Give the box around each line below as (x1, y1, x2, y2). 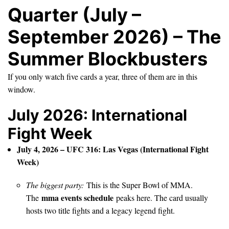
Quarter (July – (8, 3, 141, 26)
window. (8, 83, 35, 95)
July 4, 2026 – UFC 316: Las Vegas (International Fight (17, 143, 209, 155)
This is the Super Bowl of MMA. (84, 179, 193, 190)
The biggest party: (26, 179, 84, 190)
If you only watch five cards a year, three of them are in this (8, 71, 197, 82)
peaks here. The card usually (113, 192, 208, 203)
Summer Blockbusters (8, 47, 208, 70)
